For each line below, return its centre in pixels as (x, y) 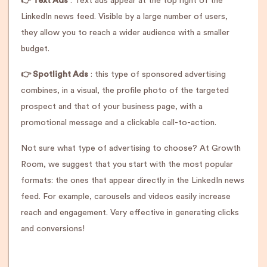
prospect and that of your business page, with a (112, 107)
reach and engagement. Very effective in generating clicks (130, 213)
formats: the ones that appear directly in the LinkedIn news (133, 181)
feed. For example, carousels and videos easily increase (126, 197)
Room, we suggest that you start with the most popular (127, 164)
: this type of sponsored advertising (157, 74)
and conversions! (53, 229)
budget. (35, 49)
